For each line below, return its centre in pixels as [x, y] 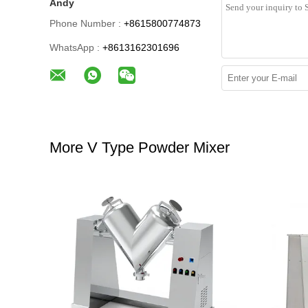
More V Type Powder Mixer [140, 147]
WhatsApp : [75, 47]
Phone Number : [85, 23]
